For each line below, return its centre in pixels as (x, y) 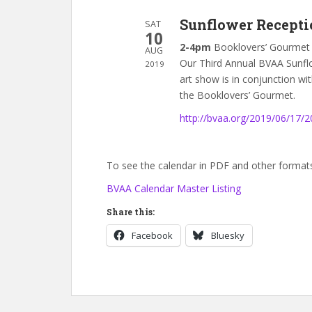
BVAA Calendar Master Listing (174, 188)
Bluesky (228, 235)
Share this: (131, 211)
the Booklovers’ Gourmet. (237, 95)
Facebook (152, 235)
